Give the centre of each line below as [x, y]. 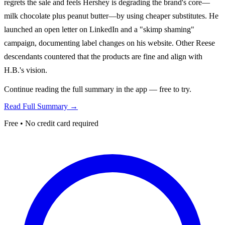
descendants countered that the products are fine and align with [103, 56]
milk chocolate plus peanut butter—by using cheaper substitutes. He [111, 16]
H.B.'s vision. [26, 70]
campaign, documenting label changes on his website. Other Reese [109, 43]
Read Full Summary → [41, 106]
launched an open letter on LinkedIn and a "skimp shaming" [99, 29]
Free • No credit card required [51, 123]
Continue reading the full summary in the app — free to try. [98, 89]
